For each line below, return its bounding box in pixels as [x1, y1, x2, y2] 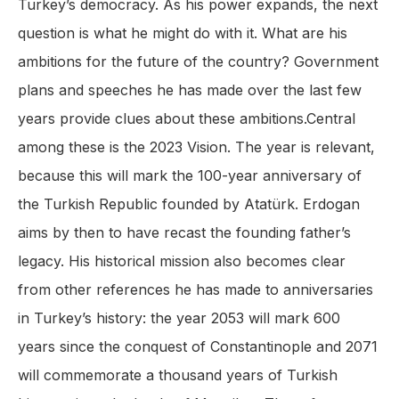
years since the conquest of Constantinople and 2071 [18, 338, 378, 356]
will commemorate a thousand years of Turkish [18, 366, 338, 385]
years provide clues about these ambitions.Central [18, 110, 355, 128]
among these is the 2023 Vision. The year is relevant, [18, 138, 375, 157]
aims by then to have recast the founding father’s [18, 224, 351, 242]
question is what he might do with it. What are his [18, 24, 347, 43]
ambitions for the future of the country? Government [18, 53, 379, 71]
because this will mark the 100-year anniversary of [18, 167, 362, 185]
